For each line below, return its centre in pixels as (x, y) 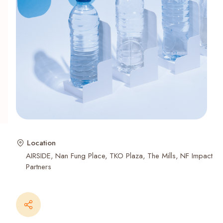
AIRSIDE (38, 156)
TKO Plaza (126, 156)
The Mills (162, 156)
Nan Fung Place (80, 156)
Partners (39, 167)
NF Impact (196, 156)
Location (41, 143)
